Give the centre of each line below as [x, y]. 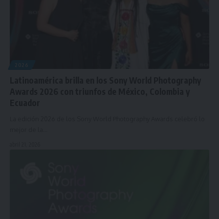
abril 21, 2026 [25, 144]
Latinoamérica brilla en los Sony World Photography [105, 80]
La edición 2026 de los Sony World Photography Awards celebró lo [107, 119]
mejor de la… [29, 129]
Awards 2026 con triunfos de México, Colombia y [100, 91]
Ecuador [25, 102]
